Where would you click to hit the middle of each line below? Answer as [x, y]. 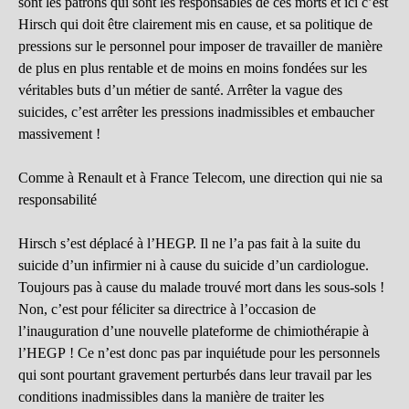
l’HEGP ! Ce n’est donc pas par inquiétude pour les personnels [199, 353]
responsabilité [58, 200]
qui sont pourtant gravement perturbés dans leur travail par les [195, 375]
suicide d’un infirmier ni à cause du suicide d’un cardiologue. [194, 266]
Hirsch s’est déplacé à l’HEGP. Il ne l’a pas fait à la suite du [189, 244]
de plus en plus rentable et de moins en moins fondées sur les [193, 68]
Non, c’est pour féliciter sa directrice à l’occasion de [167, 309]
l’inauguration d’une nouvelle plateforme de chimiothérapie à [194, 331]
